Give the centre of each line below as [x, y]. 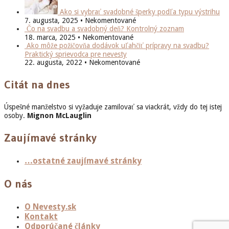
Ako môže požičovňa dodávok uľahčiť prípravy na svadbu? [117, 45]
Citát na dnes [37, 84]
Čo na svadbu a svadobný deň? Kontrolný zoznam [104, 28]
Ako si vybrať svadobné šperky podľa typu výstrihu [139, 12]
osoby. [16, 115]
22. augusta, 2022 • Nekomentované [82, 62]
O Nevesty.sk [50, 207]
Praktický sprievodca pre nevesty [76, 54]
